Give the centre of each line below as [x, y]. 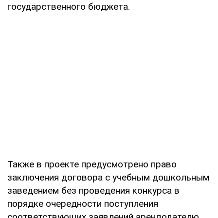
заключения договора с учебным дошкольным [108, 177]
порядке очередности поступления [83, 203]
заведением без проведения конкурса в [93, 190]
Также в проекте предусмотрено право [92, 164]
